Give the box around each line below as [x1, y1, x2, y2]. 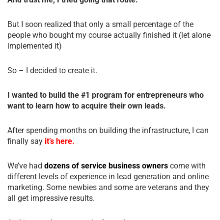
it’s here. [45, 136, 75, 146]
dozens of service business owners [44, 161, 168, 170]
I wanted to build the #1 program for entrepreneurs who [7, 90, 204, 100]
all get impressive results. [7, 193, 95, 203]
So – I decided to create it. [7, 65, 97, 75]
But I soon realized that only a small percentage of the [7, 19, 193, 29]
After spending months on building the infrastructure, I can [7, 125, 209, 135]
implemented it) [7, 41, 62, 51]
